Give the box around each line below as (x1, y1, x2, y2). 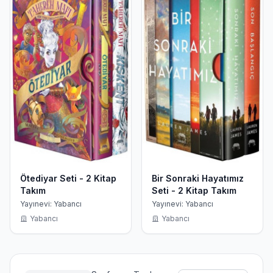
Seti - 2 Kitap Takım (152, 185, 236, 196)
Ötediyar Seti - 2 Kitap (20, 172, 116, 183)
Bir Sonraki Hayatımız (152, 172, 244, 183)
